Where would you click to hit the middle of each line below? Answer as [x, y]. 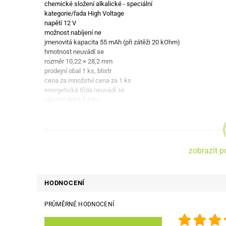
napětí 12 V [60, 23]
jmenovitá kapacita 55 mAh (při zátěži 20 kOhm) [112, 42]
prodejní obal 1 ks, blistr [78, 71]
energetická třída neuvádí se [84, 90]
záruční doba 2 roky [72, 100]
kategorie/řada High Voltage [84, 13]
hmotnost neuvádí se [74, 52]
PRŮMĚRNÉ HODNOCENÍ [79, 204]
